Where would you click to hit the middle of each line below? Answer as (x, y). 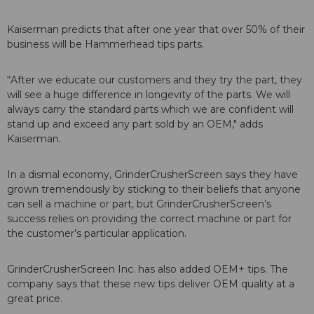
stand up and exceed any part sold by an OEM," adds (135, 124)
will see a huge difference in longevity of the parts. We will (149, 95)
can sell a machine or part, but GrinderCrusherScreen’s (139, 204)
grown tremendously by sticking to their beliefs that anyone (154, 190)
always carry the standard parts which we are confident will (150, 110)
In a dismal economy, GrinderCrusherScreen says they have (152, 175)
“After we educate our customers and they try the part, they (155, 80)
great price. (35, 299)
